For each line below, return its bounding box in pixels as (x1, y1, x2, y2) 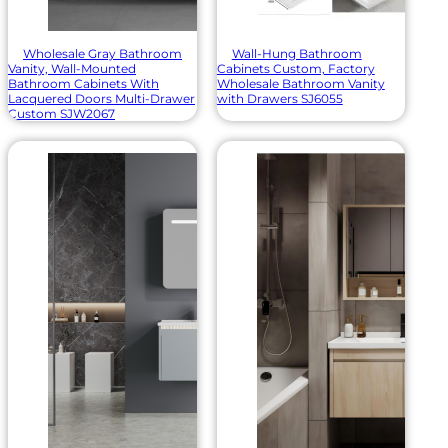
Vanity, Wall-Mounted (8, 60, 136, 76)
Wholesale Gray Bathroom (23, 45, 182, 61)
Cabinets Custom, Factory (216, 60, 375, 76)
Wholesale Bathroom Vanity (216, 75, 385, 91)
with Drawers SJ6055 (216, 90, 343, 106)
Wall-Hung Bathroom (231, 45, 362, 61)
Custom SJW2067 (8, 105, 115, 121)
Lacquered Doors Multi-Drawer (8, 90, 195, 106)
